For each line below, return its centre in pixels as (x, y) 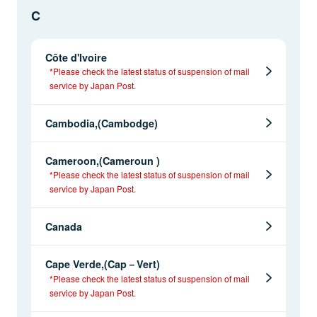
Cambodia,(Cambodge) (102, 123)
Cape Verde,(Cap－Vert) (103, 264)
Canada (64, 226)
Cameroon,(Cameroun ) (103, 160)
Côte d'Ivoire (76, 57)
